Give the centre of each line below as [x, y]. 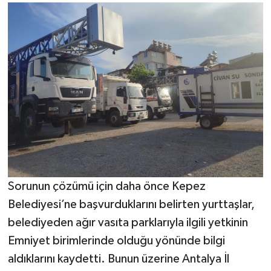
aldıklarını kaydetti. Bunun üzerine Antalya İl [118, 259]
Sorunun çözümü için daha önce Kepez [106, 186]
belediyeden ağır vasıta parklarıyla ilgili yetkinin [128, 222]
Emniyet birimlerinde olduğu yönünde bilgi [116, 240]
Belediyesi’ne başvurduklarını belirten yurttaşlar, [131, 204]
